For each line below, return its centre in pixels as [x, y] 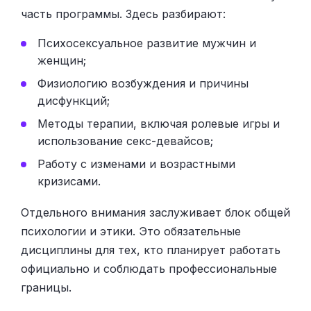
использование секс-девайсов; [125, 141]
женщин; [62, 60]
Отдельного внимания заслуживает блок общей [155, 212]
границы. [46, 287]
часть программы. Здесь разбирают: [123, 14]
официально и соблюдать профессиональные [149, 268]
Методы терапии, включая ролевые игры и [159, 123]
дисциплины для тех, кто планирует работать [151, 250]
